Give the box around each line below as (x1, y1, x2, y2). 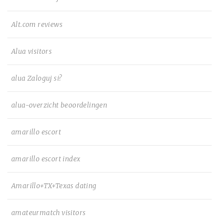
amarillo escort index (11, 154, 81, 163)
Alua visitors (11, 47, 52, 56)
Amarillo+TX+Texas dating (11, 181, 97, 190)
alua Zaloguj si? (11, 74, 62, 83)
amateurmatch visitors (11, 208, 86, 217)
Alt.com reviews (11, 20, 63, 29)
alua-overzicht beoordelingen (11, 101, 108, 109)
